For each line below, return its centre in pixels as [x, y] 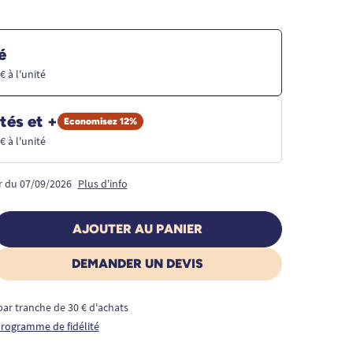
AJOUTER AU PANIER [137, 229]
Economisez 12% [100, 121]
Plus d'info [102, 183]
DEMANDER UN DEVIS [137, 263]
